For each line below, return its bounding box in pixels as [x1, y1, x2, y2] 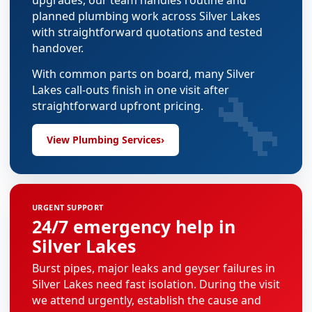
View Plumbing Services [47, 133, 161, 146]
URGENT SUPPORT [32, 202, 104, 212]
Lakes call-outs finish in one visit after [32, 82, 229, 97]
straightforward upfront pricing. [32, 98, 203, 114]
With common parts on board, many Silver [32, 66, 255, 81]
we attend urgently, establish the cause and [32, 292, 261, 308]
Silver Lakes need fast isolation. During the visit [32, 276, 280, 292]
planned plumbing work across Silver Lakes [32, 8, 260, 24]
